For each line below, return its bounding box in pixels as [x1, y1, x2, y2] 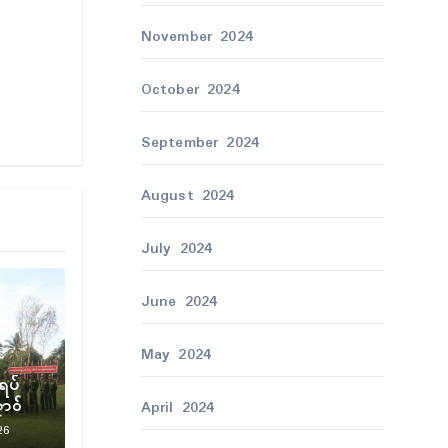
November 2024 [140, 25, 254, 49]
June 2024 [140, 290, 218, 314]
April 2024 [140, 396, 215, 420]
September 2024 [140, 131, 260, 155]
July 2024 [140, 237, 213, 261]
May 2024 [140, 343, 212, 367]
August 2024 [140, 184, 235, 208]
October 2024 [140, 78, 240, 102]
